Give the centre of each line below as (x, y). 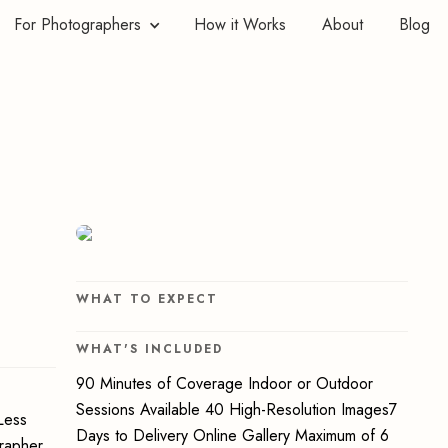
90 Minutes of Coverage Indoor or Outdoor (225, 383)
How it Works (240, 24)
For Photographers (77, 24)
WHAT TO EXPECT (147, 299)
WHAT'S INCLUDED (150, 349)
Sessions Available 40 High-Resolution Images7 (237, 409)
